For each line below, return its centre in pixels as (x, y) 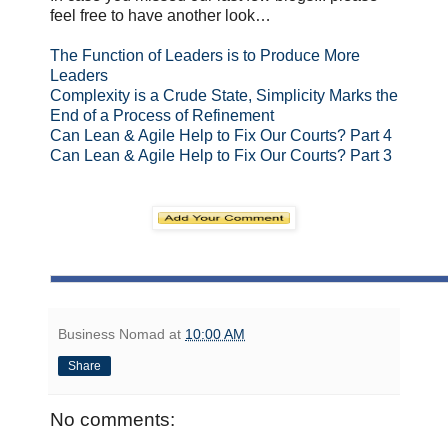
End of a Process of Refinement (162, 116)
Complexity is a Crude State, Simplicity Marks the (224, 96)
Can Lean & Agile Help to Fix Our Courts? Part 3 (221, 156)
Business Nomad (111, 334)
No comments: (112, 420)
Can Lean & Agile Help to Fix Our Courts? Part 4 (221, 136)
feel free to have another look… (160, 16)
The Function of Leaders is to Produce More (205, 56)
